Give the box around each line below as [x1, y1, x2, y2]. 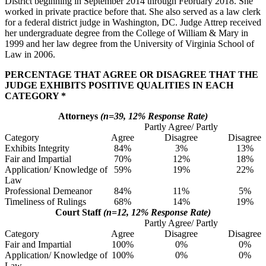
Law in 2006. [5, 49, 55, 59]
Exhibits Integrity [5, 142, 69, 153]
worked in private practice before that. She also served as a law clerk [5, 6, 261, 17]
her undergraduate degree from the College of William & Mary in [5, 27, 248, 38]
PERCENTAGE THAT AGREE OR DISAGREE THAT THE [5, 69, 258, 80]
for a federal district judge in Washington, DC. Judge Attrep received [5, 17, 261, 27]
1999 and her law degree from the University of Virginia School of [5, 38, 254, 49]
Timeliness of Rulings [5, 196, 86, 207]
